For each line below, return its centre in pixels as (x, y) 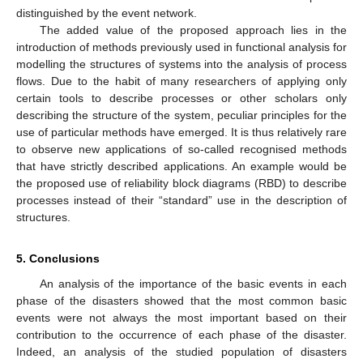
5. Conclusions (58, 258)
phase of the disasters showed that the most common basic (181, 301)
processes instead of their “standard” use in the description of (181, 200)
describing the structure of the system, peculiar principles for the (181, 115)
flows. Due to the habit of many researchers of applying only (181, 81)
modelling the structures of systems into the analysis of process (181, 64)
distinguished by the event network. (107, 13)
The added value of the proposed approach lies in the (193, 30)
